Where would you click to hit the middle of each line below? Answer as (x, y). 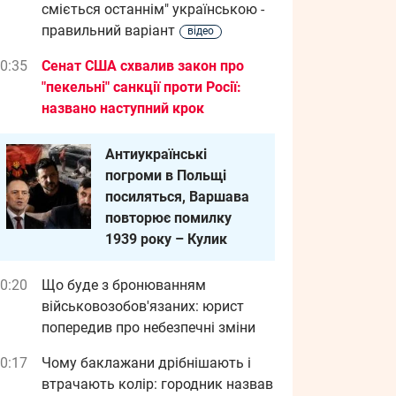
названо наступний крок (123, 108)
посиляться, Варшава (177, 197)
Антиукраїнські (156, 154)
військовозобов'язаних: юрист (143, 306)
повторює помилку (168, 218)
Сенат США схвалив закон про (143, 66)
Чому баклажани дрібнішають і (146, 363)
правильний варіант (108, 30)
